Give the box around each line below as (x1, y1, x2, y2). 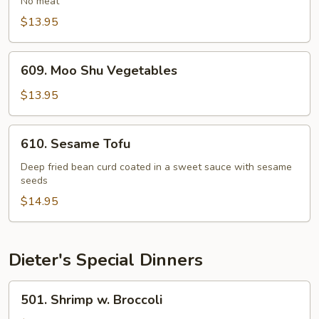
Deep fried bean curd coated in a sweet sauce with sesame (21, 160, 292, 174)
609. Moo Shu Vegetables (21, 62, 177, 79)
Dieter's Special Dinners (9, 249, 203, 271)
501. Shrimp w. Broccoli (21, 291, 162, 308)
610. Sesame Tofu (21, 135, 130, 152)
